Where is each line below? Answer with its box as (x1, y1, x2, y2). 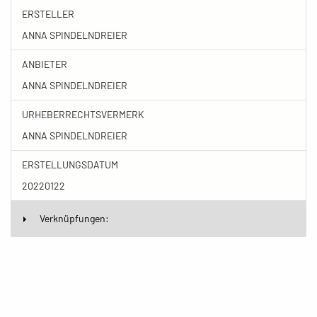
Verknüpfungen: (40, 212, 109, 224)
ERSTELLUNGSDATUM (22, 158, 118, 171)
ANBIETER (22, 58, 67, 70)
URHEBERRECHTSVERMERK (22, 108, 144, 120)
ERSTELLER (22, 8, 74, 20)
